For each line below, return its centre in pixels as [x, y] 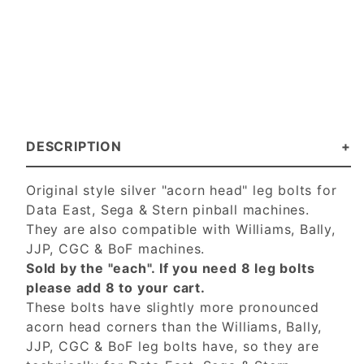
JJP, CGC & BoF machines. [116, 249]
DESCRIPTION [74, 147]
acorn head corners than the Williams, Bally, [174, 327]
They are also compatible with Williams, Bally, [181, 230]
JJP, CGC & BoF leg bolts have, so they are [173, 347]
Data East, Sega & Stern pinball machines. [170, 210]
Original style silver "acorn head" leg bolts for [182, 191]
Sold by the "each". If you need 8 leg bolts [171, 269]
